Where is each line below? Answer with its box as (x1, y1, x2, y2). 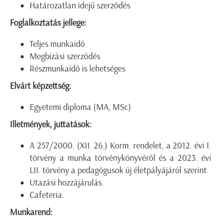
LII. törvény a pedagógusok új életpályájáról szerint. (30, 165, 209, 176)
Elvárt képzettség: (10, 80, 71, 92)
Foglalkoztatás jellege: (10, 17, 86, 29)
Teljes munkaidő (30, 38, 85, 50)
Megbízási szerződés (30, 51, 100, 62)
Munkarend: (10, 207, 52, 218)
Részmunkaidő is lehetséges (30, 63, 125, 74)
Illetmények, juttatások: (10, 119, 91, 130)
